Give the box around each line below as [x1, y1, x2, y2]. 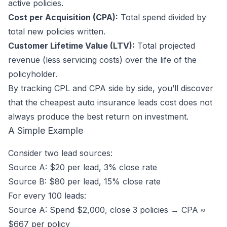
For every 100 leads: [8, 191, 86, 201]
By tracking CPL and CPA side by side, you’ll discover [8, 83, 213, 93]
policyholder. [8, 69, 57, 79]
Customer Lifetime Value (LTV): [8, 41, 135, 51]
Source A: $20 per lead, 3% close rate [8, 162, 157, 172]
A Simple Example [8, 125, 83, 136]
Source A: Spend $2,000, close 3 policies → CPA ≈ [8, 205, 205, 215]
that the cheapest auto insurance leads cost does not [8, 97, 212, 107]
